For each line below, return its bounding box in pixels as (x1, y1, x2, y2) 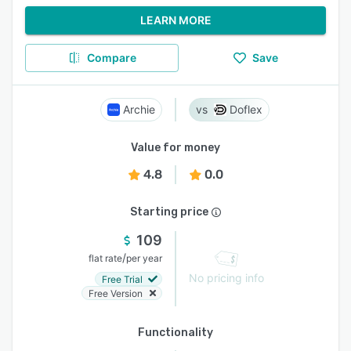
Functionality (138, 326, 213, 339)
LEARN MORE (139, 13, 212, 27)
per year (126, 252, 162, 264)
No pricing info (189, 271, 264, 284)
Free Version (89, 287, 143, 299)
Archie (123, 103, 155, 116)
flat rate (89, 252, 122, 264)
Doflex (230, 103, 262, 116)
